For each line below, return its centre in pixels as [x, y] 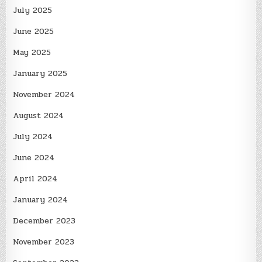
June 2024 [34, 157]
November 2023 [44, 242]
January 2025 [40, 73]
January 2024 [41, 199]
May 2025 [32, 52]
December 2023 [44, 220]
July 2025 [33, 10]
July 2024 [33, 136]
